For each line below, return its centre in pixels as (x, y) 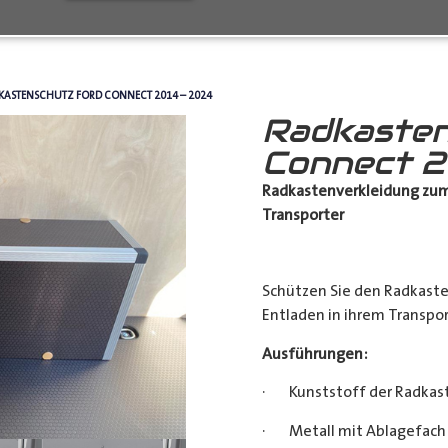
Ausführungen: (314, 353)
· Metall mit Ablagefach (353, 430)
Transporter (302, 214)
